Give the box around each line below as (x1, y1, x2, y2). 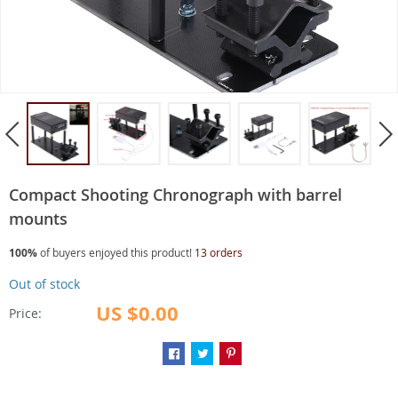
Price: (9, 305, 42, 322)
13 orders (195, 245, 243, 260)
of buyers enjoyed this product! (37, 245, 195, 260)
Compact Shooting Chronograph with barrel (9, 184, 342, 206)
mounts (9, 208, 68, 230)
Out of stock (9, 275, 80, 293)
